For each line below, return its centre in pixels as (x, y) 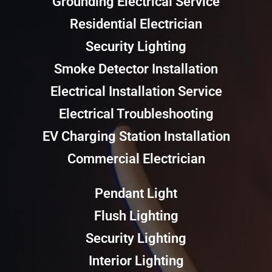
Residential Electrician (136, 24)
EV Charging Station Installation (136, 137)
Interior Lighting (136, 261)
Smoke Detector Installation (136, 69)
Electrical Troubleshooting (136, 114)
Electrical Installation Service (136, 92)
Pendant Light (136, 194)
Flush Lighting (136, 216)
